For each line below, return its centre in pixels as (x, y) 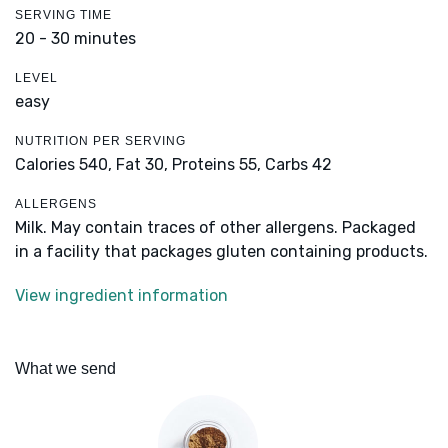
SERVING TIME (63, 15)
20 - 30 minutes (75, 39)
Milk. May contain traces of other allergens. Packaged (215, 228)
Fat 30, (142, 165)
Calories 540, (65, 165)
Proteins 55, (216, 165)
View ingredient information (121, 296)
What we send (65, 369)
